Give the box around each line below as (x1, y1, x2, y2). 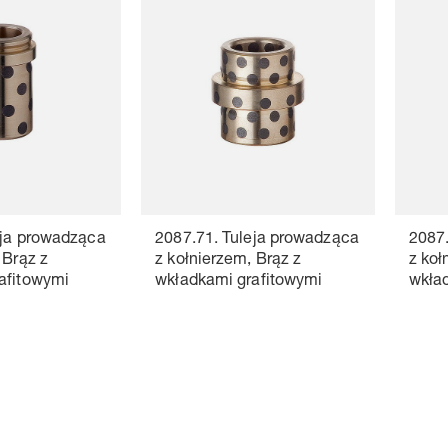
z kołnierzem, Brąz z (155, 252, 302, 269)
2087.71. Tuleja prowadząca (155, 231, 359, 248)
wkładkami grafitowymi (155, 273, 323, 290)
